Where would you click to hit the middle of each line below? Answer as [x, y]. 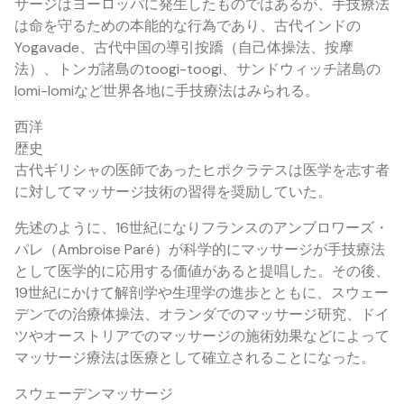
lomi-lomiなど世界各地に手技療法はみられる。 [167, 91]
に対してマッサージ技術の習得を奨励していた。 [173, 192]
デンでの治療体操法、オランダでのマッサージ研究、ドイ [202, 315]
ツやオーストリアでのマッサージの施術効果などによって [202, 336]
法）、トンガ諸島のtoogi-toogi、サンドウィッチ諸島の [197, 69]
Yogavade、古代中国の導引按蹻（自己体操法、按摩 [184, 48]
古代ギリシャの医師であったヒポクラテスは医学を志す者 [202, 170]
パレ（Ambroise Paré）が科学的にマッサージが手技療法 [200, 250]
